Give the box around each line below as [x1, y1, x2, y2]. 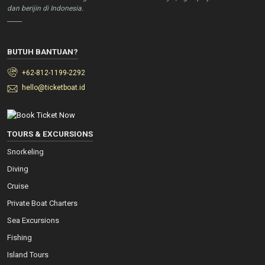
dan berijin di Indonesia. [7, 4, 83, 13]
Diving [7, 164, 28, 174]
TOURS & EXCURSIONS [7, 129, 93, 139]
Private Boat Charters [7, 199, 77, 208]
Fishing [7, 233, 32, 243]
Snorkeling [7, 147, 44, 157]
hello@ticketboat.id [22, 83, 85, 92]
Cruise [7, 182, 28, 191]
